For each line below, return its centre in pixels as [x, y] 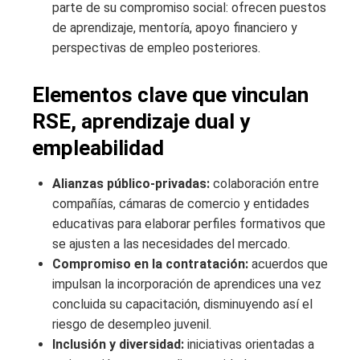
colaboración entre [264, 184]
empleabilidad [98, 148]
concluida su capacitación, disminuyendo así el [182, 305]
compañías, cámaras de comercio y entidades [181, 204]
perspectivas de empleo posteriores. [156, 48]
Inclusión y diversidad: [118, 345]
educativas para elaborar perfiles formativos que [189, 224]
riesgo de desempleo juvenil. [132, 325]
